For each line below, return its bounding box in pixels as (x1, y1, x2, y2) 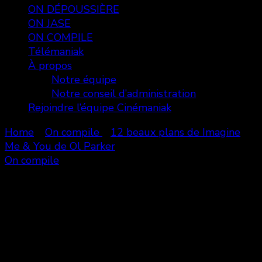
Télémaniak (28, 44, 84, 58)
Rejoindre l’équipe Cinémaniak (28, 101, 171, 115)
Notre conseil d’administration (51, 87, 196, 101)
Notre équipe (51, 73, 116, 87)
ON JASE (28, 16, 71, 30)
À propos (28, 58, 72, 73)
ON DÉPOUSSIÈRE (28, 2, 119, 16)
